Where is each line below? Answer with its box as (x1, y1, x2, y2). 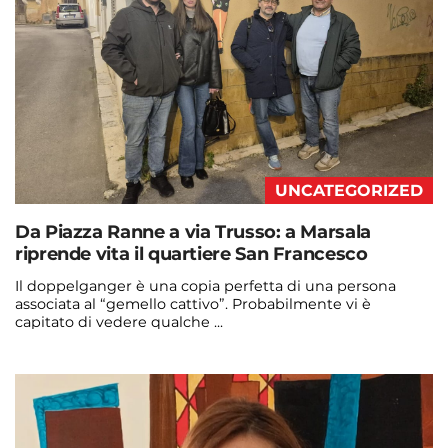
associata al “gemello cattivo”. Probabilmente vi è (15, 295, 371, 314)
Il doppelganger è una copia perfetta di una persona (15, 277, 396, 296)
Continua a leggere (15, 341, 158, 360)
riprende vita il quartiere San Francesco (15, 243, 368, 266)
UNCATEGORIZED (275, 181, 423, 201)
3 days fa (164, 379, 226, 398)
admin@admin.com (15, 379, 159, 398)
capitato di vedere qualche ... (15, 313, 223, 332)
